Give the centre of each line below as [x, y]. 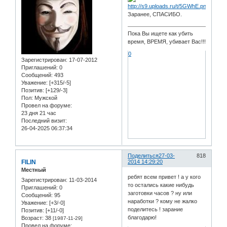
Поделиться [143, 156]
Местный [34, 170]
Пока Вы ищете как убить [161, 33]
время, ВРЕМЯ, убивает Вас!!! [167, 41]
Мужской [45, 98]
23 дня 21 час [39, 113]
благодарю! [142, 217]
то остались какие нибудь [161, 185]
